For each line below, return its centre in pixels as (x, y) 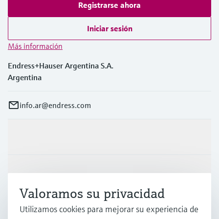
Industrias (25, 173)
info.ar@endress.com (55, 105)
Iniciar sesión (109, 29)
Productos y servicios (44, 137)
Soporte (21, 208)
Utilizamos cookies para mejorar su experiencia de (109, 209)
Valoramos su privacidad (92, 193)
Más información (35, 46)
